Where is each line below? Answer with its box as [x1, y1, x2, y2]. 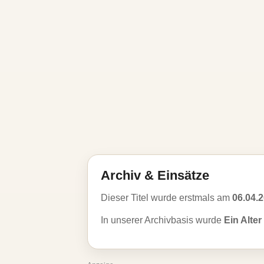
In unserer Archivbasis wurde [101, 215, 224, 225]
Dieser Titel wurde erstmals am [101, 193, 232, 203]
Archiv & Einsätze [101, 168, 209, 183]
